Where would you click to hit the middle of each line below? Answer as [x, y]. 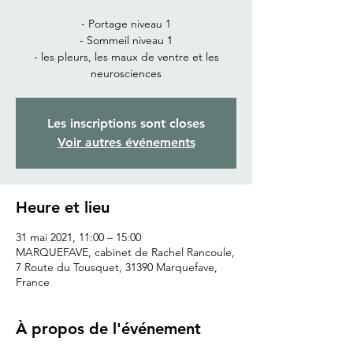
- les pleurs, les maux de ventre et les [126, 57]
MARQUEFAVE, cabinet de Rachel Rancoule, [125, 253]
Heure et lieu [63, 208]
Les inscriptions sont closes [126, 124]
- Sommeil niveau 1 [126, 41]
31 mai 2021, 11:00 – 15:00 [78, 238]
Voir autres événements [126, 143]
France [33, 282]
